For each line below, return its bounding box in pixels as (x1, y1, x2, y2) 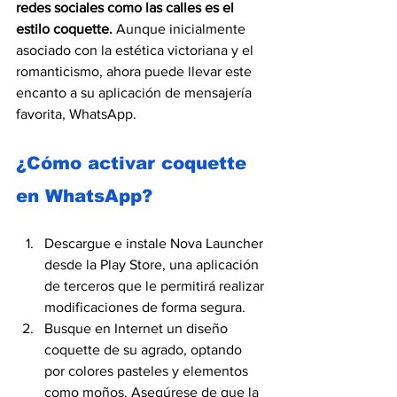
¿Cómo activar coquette (16, 152, 253, 173)
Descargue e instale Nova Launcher (44, 235, 267, 251)
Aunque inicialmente (113, 20, 249, 36)
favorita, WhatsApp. (16, 105, 136, 121)
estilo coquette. (16, 20, 113, 36)
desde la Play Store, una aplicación (44, 256, 262, 272)
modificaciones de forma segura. (44, 299, 249, 315)
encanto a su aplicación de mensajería (16, 84, 255, 100)
